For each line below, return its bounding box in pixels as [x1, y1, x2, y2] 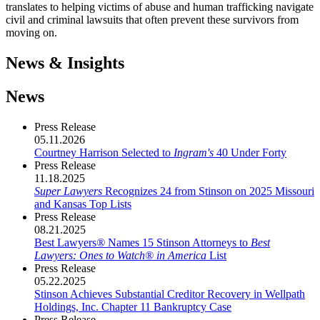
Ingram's [174, 146, 214, 159]
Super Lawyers [34, 184, 102, 197]
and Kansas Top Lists [34, 197, 131, 210]
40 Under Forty [214, 146, 286, 159]
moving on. [6, 26, 57, 39]
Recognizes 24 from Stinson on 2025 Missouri [102, 184, 314, 197]
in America [156, 249, 209, 261]
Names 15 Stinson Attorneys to [105, 236, 251, 249]
